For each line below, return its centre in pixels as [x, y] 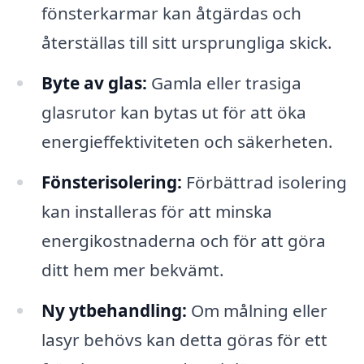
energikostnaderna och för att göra [183, 240]
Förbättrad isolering [264, 182]
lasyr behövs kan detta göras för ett [184, 339]
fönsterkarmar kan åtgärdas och [171, 13]
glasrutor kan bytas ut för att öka [173, 113]
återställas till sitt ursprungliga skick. [186, 43]
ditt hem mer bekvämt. [132, 269]
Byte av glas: [94, 83]
